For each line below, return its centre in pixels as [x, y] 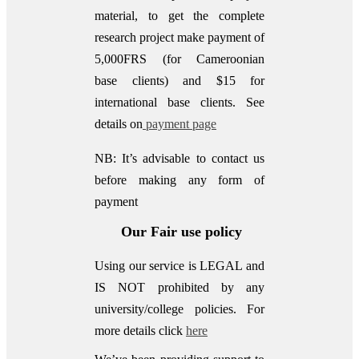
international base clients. [165, 102]
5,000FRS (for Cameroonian [179, 58]
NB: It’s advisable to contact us [179, 158]
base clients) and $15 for [179, 80]
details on [119, 123]
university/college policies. [171, 309]
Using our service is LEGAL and [179, 265]
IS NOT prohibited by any [179, 287]
